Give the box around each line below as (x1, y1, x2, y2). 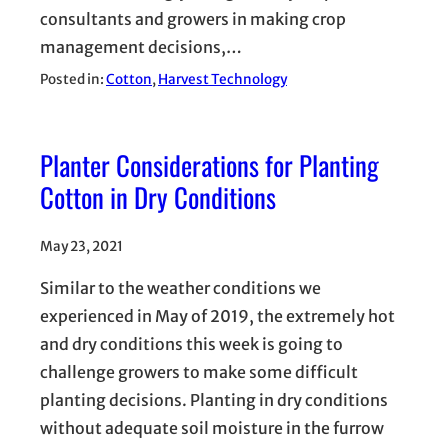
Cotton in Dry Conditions (40, 177, 276, 218)
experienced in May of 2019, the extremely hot (40, 306, 395, 327)
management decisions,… (40, 36, 242, 57)
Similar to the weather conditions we (40, 278, 321, 299)
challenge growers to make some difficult (40, 362, 358, 383)
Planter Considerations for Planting (40, 145, 379, 186)
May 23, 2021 (40, 238, 123, 256)
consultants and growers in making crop (40, 8, 346, 29)
